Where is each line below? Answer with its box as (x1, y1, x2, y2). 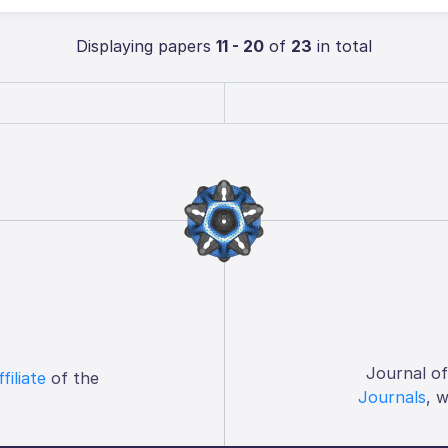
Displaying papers (76, 35, 216, 56)
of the (45, 367, 99, 388)
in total (312, 35, 372, 56)
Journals (358, 386, 426, 407)
